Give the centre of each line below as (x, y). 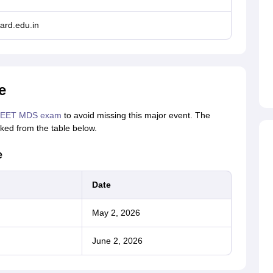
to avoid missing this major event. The (136, 115)
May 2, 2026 (116, 213)
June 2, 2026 (117, 241)
